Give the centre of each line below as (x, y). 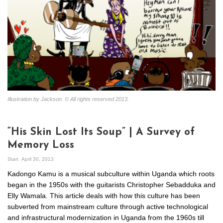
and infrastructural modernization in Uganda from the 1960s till (106, 217)
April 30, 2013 (38, 159)
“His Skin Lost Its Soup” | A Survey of (101, 132)
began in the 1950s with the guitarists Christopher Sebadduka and (111, 184)
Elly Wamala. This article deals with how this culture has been (104, 195)
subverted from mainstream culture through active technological (108, 206)
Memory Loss (41, 145)
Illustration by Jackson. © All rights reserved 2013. (68, 99)
